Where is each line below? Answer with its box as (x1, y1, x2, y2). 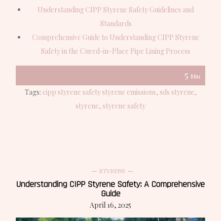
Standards (100, 19, 132, 29)
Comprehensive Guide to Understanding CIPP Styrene (32, 33, 199, 42)
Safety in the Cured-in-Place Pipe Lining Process (41, 46, 190, 56)
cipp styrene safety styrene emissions (42, 87, 156, 97)
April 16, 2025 (90, 200, 131, 210)
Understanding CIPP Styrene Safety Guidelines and (37, 5, 194, 15)
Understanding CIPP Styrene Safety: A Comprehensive (16, 179, 205, 190)
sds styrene (159, 87, 194, 97)
